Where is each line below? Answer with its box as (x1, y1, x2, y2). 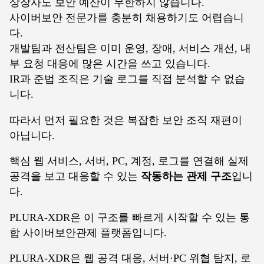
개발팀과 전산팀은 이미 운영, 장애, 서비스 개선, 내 (9, 42, 251, 54)
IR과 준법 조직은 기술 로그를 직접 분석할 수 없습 (9, 72, 245, 85)
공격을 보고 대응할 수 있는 (9, 170, 141, 183)
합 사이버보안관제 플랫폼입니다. (9, 226, 167, 239)
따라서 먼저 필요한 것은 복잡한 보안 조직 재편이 (9, 114, 242, 126)
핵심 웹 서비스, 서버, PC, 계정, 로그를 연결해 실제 (9, 155, 249, 167)
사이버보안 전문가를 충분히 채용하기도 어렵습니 (9, 11, 244, 24)
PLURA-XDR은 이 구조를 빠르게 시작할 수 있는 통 (9, 211, 250, 223)
